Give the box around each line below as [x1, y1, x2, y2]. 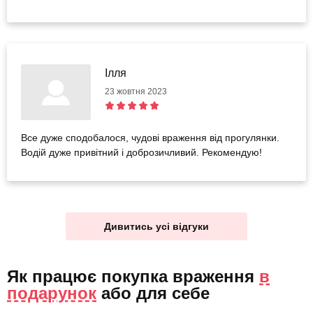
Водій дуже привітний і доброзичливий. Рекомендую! [21, 147, 262, 159]
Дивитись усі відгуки [104, 221, 209, 233]
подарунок [7, 284, 96, 303]
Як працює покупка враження [7, 267, 259, 286]
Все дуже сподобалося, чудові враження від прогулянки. [21, 132, 279, 144]
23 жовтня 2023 [105, 87, 167, 97]
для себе [136, 284, 210, 303]
